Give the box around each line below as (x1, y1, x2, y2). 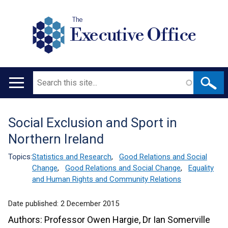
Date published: (8, 199, 61, 208)
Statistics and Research (32, 152, 111, 161)
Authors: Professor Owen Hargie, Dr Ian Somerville (8, 214, 210, 225)
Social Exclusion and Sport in (8, 115, 177, 130)
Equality (188, 163, 214, 173)
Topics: (8, 152, 32, 161)
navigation (4, 105, 62, 119)
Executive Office (70, 23, 197, 47)
